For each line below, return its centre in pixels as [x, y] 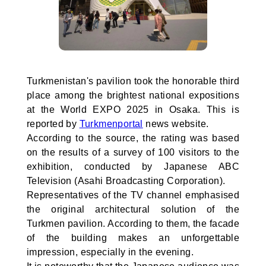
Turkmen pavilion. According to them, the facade [133, 224]
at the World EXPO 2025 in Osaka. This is [133, 110]
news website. [176, 124]
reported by [53, 124]
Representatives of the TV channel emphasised [133, 195]
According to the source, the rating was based [133, 138]
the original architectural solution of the [133, 209]
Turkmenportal [111, 124]
